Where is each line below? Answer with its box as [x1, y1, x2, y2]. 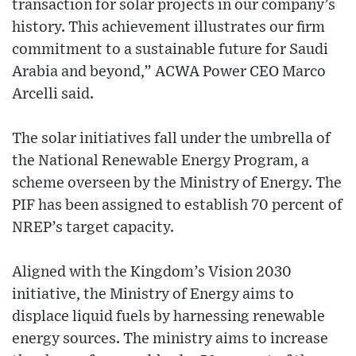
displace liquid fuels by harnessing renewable [12, 308, 325, 324]
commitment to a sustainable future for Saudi [12, 41, 328, 57]
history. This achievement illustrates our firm [12, 19, 325, 35]
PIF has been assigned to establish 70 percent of [12, 197, 342, 213]
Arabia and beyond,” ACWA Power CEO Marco [12, 64, 326, 79]
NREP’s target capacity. [12, 219, 174, 235]
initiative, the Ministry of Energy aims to [12, 286, 294, 302]
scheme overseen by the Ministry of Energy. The [12, 175, 342, 191]
